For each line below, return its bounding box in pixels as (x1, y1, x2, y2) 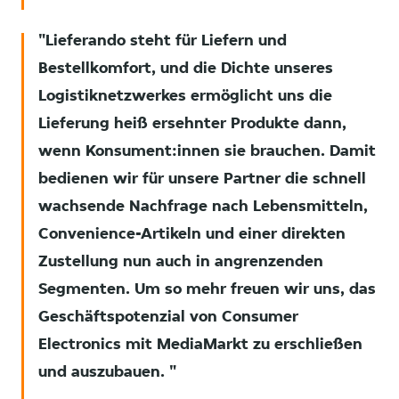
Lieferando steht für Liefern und (45, 33, 287, 51)
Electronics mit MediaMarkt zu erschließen (38, 337, 362, 354)
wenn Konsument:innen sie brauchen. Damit (38, 143, 376, 161)
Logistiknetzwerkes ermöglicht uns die (38, 88, 332, 106)
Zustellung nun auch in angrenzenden (38, 254, 323, 272)
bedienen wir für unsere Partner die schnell (38, 171, 366, 189)
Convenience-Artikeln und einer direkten (38, 226, 346, 244)
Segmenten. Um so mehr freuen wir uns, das (38, 281, 376, 299)
